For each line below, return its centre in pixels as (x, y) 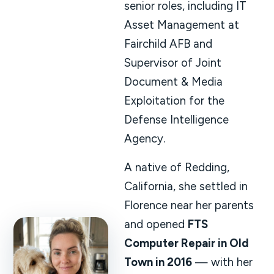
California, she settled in (186, 186)
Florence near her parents (189, 205)
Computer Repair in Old (186, 243)
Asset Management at (181, 24)
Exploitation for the (174, 100)
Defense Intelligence (176, 119)
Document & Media (173, 81)
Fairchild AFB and (168, 43)
